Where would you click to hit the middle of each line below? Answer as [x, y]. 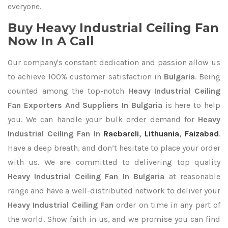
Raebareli [121, 134]
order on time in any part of [168, 205]
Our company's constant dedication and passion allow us [114, 62]
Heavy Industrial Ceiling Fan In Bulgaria [86, 176]
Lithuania [162, 134]
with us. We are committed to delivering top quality [114, 162]
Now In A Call [51, 41]
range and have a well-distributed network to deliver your [114, 191]
